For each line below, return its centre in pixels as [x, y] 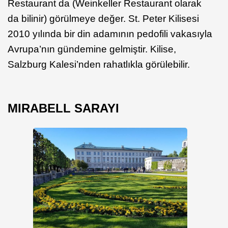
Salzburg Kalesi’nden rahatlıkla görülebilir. [99, 64]
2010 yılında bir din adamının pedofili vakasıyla [110, 34]
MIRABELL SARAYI [63, 108]
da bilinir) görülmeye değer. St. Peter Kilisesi [103, 18]
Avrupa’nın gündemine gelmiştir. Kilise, [92, 49]
